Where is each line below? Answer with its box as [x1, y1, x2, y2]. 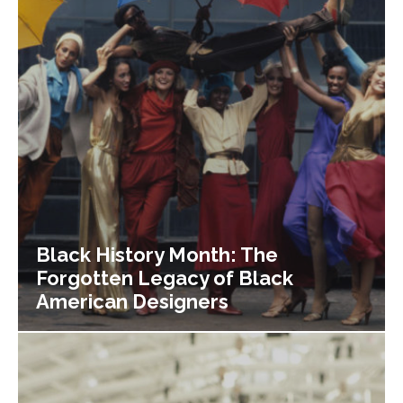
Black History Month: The [36, 243, 278, 266]
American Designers [36, 290, 228, 313]
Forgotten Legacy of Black [36, 266, 293, 290]
